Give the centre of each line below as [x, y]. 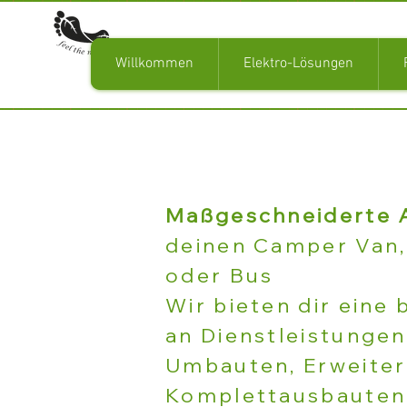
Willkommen [154, 64]
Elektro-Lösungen [298, 64]
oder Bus [220, 275]
